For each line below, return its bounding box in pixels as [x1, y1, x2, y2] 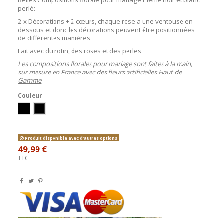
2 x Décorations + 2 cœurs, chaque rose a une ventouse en [18, 17, 193, 26]
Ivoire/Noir [23, 104, 54, 112]
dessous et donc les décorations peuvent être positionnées [18, 25, 195, 34]
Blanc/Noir [39, 104, 69, 112]
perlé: [18, 3, 36, 13]
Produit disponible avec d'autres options [24, 134, 117, 141]
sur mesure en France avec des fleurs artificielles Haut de [18, 67, 182, 76]
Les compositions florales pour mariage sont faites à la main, [18, 59, 193, 68]
